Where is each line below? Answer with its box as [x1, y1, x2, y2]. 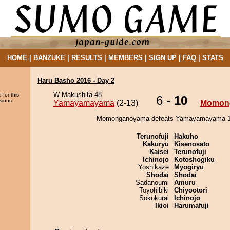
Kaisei [149, 148, 169, 156]
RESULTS [71, 54, 102, 62]
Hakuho [174, 132, 198, 140]
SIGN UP [148, 54, 177, 62]
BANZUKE [33, 54, 65, 62]
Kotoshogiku [174, 156, 215, 163]
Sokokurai [139, 194, 169, 202]
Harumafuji [174, 202, 209, 209]
